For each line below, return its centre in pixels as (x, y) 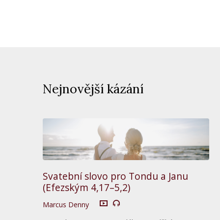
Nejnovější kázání (93, 89)
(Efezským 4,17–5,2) (86, 187)
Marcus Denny (66, 204)
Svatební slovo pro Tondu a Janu (115, 176)
